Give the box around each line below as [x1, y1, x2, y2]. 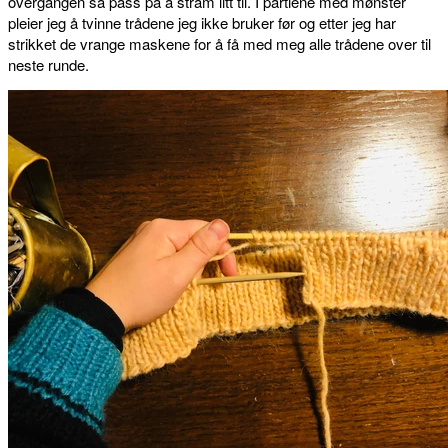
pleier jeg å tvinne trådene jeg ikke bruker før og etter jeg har [8, 11, 396, 33]
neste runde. [8, 53, 97, 75]
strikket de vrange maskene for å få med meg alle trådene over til [8, 32, 431, 54]
